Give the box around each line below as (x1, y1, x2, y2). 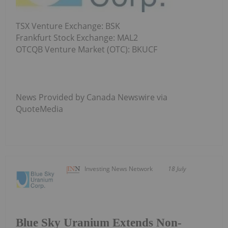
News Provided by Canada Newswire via (16, 92, 167, 103)
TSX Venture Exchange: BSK (16, 20, 120, 32)
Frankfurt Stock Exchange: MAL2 (16, 32, 138, 44)
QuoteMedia (16, 103, 63, 115)
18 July (168, 164, 187, 174)
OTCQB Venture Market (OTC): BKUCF (16, 44, 157, 55)
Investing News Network (84, 164, 153, 174)
